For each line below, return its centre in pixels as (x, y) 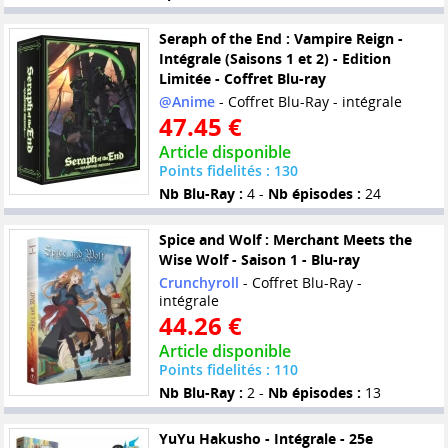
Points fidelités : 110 (228, 370)
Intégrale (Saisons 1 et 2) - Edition (274, 59)
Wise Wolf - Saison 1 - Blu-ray (259, 260)
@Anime (186, 102)
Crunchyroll (198, 283)
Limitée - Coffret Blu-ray (242, 79)
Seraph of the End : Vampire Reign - (280, 39)
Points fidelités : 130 (228, 171)
